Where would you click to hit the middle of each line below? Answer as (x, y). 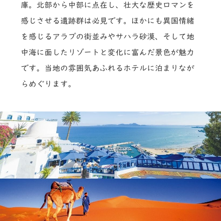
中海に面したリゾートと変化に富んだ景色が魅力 (108, 52)
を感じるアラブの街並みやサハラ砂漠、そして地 (108, 36)
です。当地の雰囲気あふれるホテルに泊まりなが (108, 68)
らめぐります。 (49, 84)
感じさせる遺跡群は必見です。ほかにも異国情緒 (108, 20)
